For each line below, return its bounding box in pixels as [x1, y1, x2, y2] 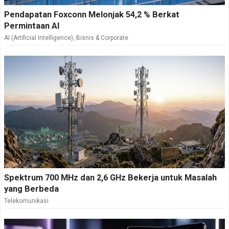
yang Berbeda [4, 184, 59, 194]
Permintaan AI [4, 21, 60, 31]
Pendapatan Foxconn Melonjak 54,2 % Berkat [4, 10, 179, 20]
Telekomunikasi [4, 197, 49, 205]
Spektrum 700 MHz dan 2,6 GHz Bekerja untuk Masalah [4, 173, 217, 183]
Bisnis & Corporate [76, 34, 128, 42]
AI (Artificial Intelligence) [4, 34, 73, 42]
